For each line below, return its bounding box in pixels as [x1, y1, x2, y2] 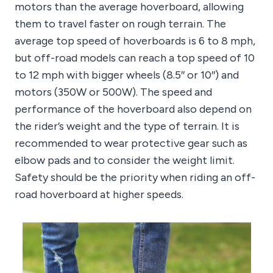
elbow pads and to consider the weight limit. [15, 154, 235, 168]
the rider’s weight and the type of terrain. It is [15, 119, 239, 133]
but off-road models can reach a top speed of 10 [15, 51, 255, 65]
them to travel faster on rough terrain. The [15, 17, 226, 31]
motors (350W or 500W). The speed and [15, 85, 212, 99]
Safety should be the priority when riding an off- [15, 171, 255, 185]
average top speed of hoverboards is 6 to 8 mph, [15, 34, 255, 48]
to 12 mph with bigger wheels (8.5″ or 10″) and [15, 68, 239, 82]
